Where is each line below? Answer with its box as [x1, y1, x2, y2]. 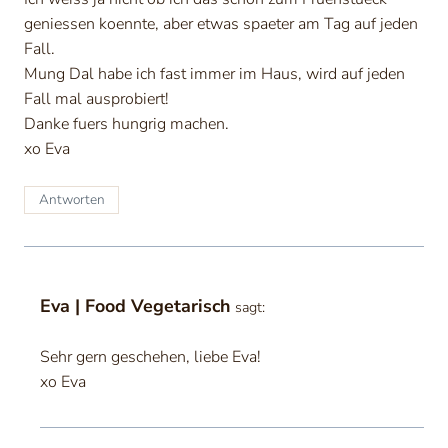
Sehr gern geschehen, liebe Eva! [40, 346, 261, 369]
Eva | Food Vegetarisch [40, 294, 230, 319]
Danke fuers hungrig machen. [24, 112, 229, 135]
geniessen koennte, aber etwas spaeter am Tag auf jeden [24, 12, 418, 35]
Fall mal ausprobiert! [24, 87, 169, 110]
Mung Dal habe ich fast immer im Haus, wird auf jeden [24, 62, 405, 85]
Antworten [38, 190, 105, 210]
